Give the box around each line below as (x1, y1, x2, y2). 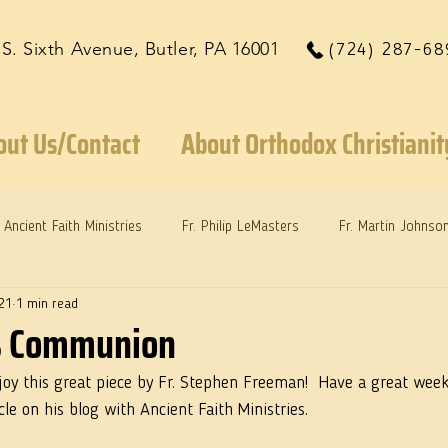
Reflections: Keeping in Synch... (233, 299, 416, 315)
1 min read (16, 296, 78, 311)
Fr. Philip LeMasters (182, 219, 299, 235)
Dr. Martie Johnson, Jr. (60, 299, 193, 315)
